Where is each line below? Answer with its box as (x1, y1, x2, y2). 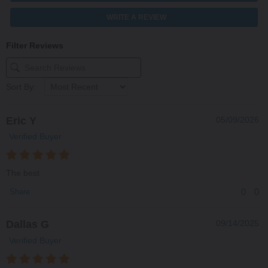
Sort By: (6, 81, 36, 92)
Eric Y (6, 114, 36, 127)
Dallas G (6, 218, 49, 231)
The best (6, 168, 39, 178)
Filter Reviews (6, 40, 63, 50)
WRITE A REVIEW (106, 13, 166, 22)
